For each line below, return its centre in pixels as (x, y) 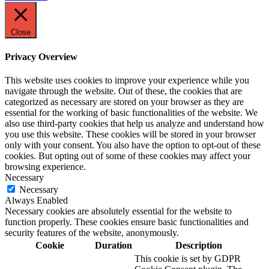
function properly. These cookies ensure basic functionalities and (127, 222)
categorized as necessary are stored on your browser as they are (124, 102)
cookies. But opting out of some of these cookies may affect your (128, 156)
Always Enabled (36, 201)
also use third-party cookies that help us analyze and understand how (134, 124)
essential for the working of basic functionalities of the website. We (131, 113)
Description (198, 246)
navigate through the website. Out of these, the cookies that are (123, 91)
